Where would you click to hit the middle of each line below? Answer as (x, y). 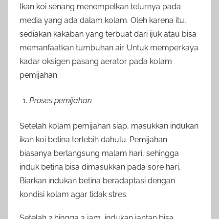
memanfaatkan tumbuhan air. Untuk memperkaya (109, 48)
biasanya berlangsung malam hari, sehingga (99, 153)
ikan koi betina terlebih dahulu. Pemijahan (93, 140)
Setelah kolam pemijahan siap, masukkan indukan (109, 126)
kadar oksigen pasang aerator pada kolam (96, 62)
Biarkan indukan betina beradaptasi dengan (97, 181)
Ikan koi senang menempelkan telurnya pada (100, 7)
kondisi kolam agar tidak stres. (74, 195)
